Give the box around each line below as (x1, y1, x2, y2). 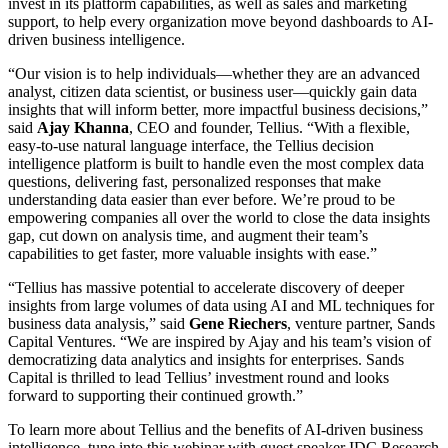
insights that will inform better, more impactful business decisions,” (8, 100, 428, 118)
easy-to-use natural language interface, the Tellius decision (8, 136, 374, 154)
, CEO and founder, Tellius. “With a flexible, (129, 118, 410, 136)
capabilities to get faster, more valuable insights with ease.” (8, 244, 377, 262)
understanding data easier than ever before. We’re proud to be (8, 190, 395, 208)
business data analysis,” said (8, 314, 189, 332)
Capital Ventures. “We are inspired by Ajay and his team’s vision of (8, 332, 431, 350)
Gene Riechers (189, 314, 287, 332)
